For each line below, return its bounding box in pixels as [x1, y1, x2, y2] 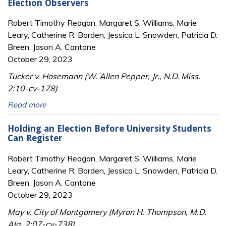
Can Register [8, 133, 63, 143]
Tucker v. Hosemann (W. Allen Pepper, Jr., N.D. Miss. [8, 71, 200, 82]
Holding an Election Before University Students [8, 123, 211, 134]
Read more [8, 100, 46, 110]
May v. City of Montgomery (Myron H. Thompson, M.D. [8, 206, 206, 217]
